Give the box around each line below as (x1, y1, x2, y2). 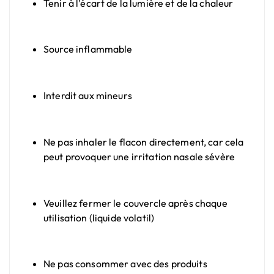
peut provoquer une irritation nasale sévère (43, 150, 235, 163)
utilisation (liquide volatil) (43, 211, 155, 224)
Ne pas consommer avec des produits (43, 257, 207, 270)
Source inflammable (43, 43, 133, 56)
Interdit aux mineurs (43, 89, 132, 102)
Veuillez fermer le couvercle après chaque (43, 196, 228, 209)
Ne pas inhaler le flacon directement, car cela (43, 135, 244, 148)
